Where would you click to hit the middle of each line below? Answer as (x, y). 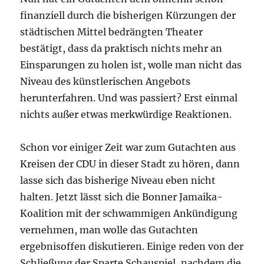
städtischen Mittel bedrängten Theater (112, 32)
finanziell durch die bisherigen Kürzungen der (128, 16)
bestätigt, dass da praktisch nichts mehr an (121, 49)
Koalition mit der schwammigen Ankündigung (129, 214)
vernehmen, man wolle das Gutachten (109, 230)
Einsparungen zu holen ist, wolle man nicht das (131, 65)
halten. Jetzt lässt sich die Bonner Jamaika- (122, 197)
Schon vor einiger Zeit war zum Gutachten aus (128, 148)
